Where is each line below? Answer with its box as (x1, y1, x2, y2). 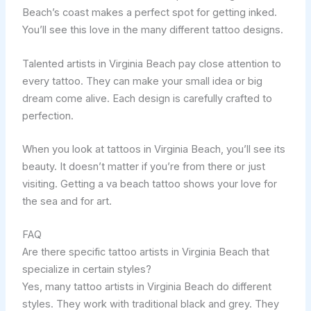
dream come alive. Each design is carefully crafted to (22, 92, 272, 105)
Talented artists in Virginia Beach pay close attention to (22, 57, 281, 70)
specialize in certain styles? (22, 263, 151, 276)
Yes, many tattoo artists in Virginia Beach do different (22, 280, 271, 294)
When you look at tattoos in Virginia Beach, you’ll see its (22, 142, 285, 155)
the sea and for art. (22, 194, 112, 208)
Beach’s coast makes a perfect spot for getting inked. (22, 6, 277, 19)
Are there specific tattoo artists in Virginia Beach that (22, 246, 269, 259)
